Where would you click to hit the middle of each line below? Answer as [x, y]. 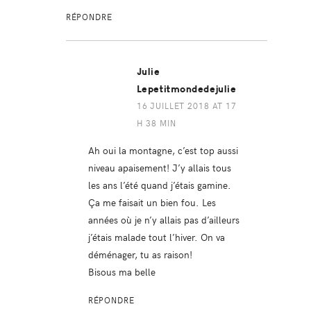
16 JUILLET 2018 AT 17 [186, 106]
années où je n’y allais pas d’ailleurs [163, 220]
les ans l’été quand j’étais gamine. [159, 185]
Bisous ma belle [121, 272]
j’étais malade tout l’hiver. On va [156, 237]
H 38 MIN [156, 123]
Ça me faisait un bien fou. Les [152, 202]
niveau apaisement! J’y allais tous [159, 168]
